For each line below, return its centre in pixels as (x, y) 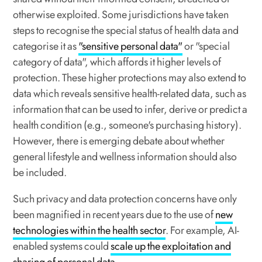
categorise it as (46, 46)
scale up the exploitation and (171, 247)
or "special (206, 46)
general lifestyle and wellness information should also (125, 157)
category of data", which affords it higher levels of (117, 62)
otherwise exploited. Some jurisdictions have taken (121, 15)
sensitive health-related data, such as (169, 94)
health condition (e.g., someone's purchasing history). (127, 125)
